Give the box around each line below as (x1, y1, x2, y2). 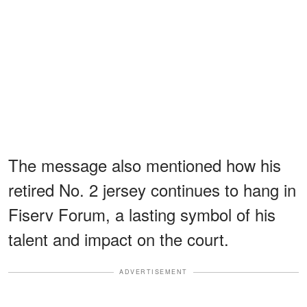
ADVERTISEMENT (119, 267, 188, 277)
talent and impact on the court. (8, 227, 229, 251)
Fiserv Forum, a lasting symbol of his (8, 202, 275, 227)
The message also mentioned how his (8, 153, 281, 177)
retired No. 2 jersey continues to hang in (8, 177, 296, 202)
